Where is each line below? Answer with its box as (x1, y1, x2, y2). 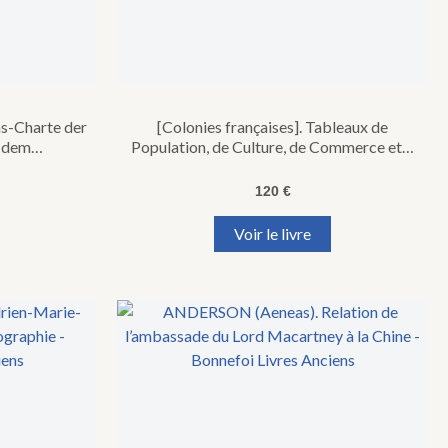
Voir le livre (234, 223, 311, 243)
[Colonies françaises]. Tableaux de (157, 116, 388, 136)
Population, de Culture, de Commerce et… (131, 136, 414, 156)
